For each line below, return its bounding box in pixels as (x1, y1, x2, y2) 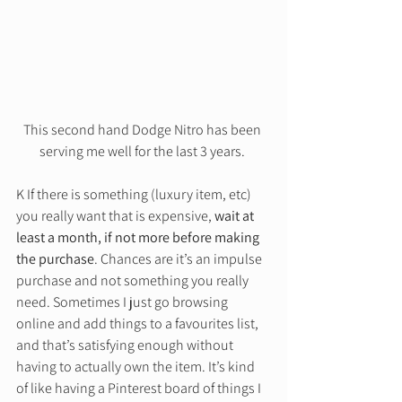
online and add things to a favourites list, (16, 313, 261, 333)
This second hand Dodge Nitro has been (23, 119, 264, 139)
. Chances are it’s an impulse (94, 249, 265, 268)
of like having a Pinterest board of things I (16, 378, 264, 398)
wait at (214, 205, 257, 225)
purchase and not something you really (16, 270, 251, 290)
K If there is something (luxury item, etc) (16, 184, 254, 204)
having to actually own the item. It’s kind (16, 356, 258, 376)
